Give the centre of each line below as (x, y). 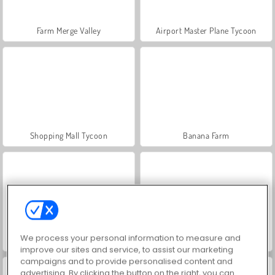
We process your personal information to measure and (131, 238)
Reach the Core (69, 240)
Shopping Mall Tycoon (69, 135)
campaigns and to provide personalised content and (127, 261)
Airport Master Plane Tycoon (206, 30)
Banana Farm (206, 135)
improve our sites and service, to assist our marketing (127, 250)
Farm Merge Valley (69, 30)
